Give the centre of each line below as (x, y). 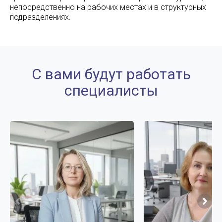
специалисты (111, 90)
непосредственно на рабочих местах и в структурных (108, 7)
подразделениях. (40, 17)
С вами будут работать (111, 74)
